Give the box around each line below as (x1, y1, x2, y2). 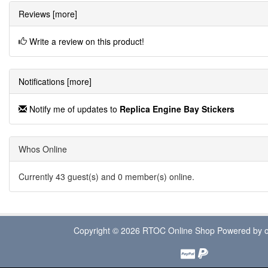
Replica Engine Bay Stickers (120, 102, 234, 115)
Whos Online (19, 142, 67, 155)
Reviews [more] (19, 7, 77, 20)
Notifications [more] (19, 75, 92, 87)
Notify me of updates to (27, 102, 120, 115)
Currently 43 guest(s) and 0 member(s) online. (19, 170, 194, 182)
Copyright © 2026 (74, 224, 142, 236)
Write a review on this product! (29, 35, 144, 47)
